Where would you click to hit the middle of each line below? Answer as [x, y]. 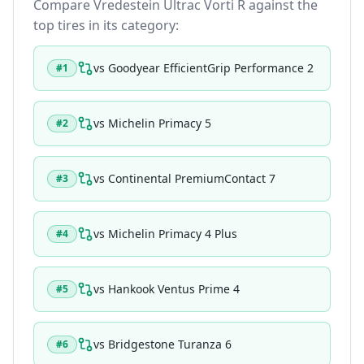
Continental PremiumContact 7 [192, 178]
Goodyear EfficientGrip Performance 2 [211, 68]
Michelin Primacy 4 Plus [173, 234]
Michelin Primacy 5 [160, 123]
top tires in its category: [106, 25]
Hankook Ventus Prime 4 [174, 289]
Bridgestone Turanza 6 [170, 344]
